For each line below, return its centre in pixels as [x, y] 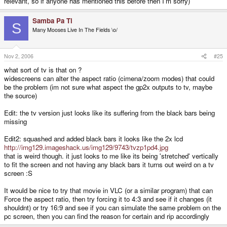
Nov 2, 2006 [19, 56]
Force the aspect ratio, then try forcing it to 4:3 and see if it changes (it [108, 199]
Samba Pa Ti [52, 21]
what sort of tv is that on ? [43, 70]
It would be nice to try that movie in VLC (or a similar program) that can [108, 191]
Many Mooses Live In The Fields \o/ [75, 30]
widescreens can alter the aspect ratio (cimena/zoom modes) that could [109, 79]
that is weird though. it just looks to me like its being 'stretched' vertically [111, 156]
